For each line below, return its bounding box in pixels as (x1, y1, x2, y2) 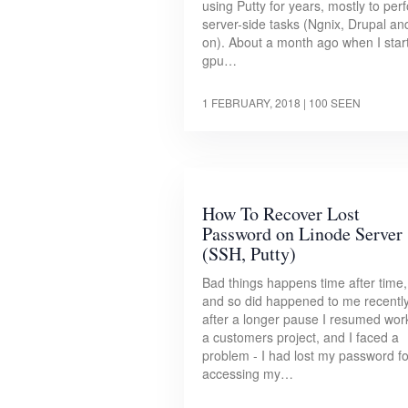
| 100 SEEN (303, 94, 361, 110)
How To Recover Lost (202, 200, 360, 226)
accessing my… (202, 363, 293, 382)
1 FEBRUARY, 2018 (202, 94, 301, 110)
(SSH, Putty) (202, 240, 296, 266)
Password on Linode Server (202, 220, 403, 246)
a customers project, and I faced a (202, 327, 399, 346)
